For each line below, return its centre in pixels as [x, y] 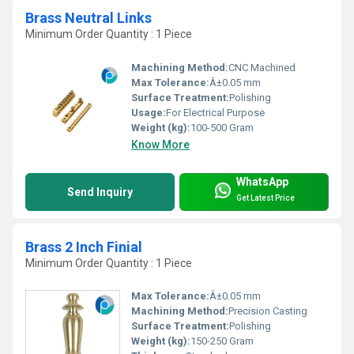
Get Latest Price [265, 198]
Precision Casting [268, 311]
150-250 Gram [222, 341]
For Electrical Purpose [215, 112]
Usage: [149, 112]
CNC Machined [262, 67]
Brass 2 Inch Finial [84, 247]
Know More [160, 144]
